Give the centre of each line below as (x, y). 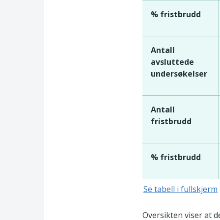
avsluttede (172, 62)
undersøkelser (179, 73)
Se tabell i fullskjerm (180, 189)
